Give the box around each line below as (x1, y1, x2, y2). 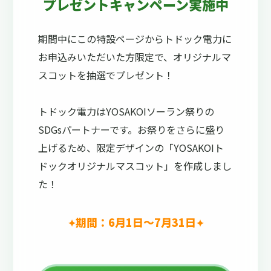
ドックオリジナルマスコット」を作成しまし (38, 158, 232, 173)
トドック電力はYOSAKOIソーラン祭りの (38, 103, 215, 119)
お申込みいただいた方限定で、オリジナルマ (38, 49, 232, 64)
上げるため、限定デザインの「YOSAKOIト (38, 140, 224, 155)
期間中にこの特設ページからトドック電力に (38, 31, 232, 46)
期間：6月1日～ (75, 214, 154, 230)
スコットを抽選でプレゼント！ (38, 67, 174, 82)
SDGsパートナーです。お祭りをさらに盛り (38, 122, 225, 137)
